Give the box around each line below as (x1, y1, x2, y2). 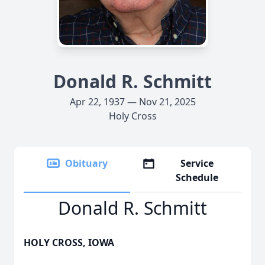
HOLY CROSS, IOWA (24, 236, 114, 249)
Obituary (65, 157, 108, 170)
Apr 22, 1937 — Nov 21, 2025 (69, 95, 196, 108)
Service (180, 157, 214, 170)
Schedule (176, 171, 219, 184)
